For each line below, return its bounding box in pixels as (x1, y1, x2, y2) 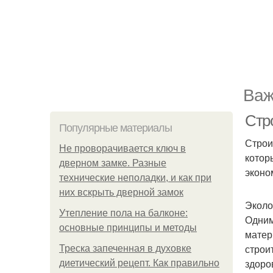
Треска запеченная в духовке (59, 243, 191, 253)
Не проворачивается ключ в (59, 143, 186, 154)
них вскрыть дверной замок (59, 187, 183, 197)
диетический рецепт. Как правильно (59, 258, 219, 268)
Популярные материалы (59, 122, 172, 134)
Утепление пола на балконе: (59, 208, 188, 218)
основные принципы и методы (59, 222, 197, 233)
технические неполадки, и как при (59, 172, 211, 183)
